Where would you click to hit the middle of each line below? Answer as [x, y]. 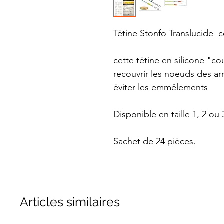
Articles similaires [70, 202]
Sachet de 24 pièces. [155, 141]
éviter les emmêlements [162, 87]
